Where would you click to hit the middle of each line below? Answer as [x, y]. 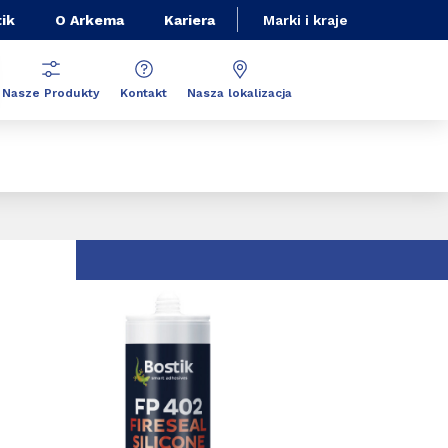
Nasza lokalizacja [239, 92]
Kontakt [143, 92]
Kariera [189, 19]
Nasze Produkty [51, 92]
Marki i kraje [305, 20]
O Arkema [89, 19]
